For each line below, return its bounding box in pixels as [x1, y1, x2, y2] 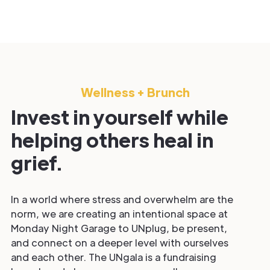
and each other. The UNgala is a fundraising [11, 251, 216, 264]
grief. [11, 150, 62, 175]
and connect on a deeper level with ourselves [11, 236, 228, 250]
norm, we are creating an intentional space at [11, 207, 228, 221]
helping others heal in [11, 127, 213, 152]
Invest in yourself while [11, 104, 228, 130]
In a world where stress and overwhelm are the [11, 193, 233, 206]
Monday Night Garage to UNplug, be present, [11, 222, 227, 235]
